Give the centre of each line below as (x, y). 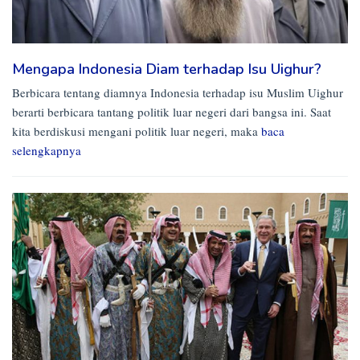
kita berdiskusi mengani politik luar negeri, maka (137, 131)
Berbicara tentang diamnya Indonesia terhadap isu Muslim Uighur (178, 93)
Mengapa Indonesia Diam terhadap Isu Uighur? (167, 70)
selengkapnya (47, 151)
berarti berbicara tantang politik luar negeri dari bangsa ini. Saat (172, 112)
